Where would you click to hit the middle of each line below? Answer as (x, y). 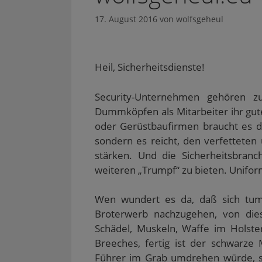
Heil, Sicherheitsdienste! (150, 67)
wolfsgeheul (200, 19)
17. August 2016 (126, 19)
